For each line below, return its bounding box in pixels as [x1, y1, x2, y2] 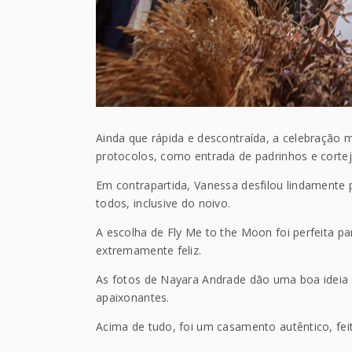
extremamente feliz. [96, 243, 202, 258]
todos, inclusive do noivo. [96, 196, 231, 211]
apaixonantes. [96, 290, 170, 306]
